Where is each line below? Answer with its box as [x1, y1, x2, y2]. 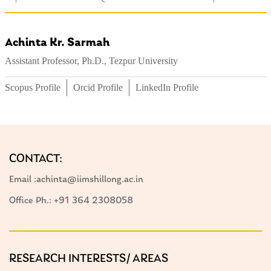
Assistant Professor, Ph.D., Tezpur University [4, 55, 178, 66]
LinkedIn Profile [135, 82, 198, 93]
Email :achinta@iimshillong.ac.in [9, 175, 143, 185]
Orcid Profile [73, 82, 123, 93]
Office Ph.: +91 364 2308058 [9, 195, 133, 206]
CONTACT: [9, 153, 62, 166]
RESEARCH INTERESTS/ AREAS [9, 252, 168, 265]
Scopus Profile [4, 82, 60, 93]
